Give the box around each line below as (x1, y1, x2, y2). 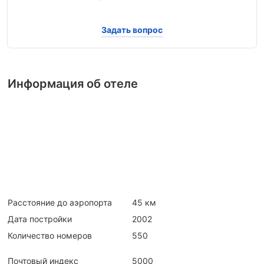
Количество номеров (8, 230, 92, 240)
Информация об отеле (8, 76, 138, 91)
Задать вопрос (101, 25, 163, 35)
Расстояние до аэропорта (8, 197, 112, 207)
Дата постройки (8, 213, 72, 224)
